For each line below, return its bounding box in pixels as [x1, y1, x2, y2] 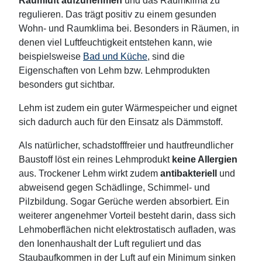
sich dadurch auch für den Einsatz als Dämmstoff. [19, 117, 225, 127]
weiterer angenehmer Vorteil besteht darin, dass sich [19, 211, 236, 221]
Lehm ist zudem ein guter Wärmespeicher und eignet [19, 103, 237, 113]
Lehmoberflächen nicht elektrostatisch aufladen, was [19, 225, 236, 235]
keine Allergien [172, 154, 237, 165]
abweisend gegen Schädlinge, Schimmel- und [19, 182, 210, 193]
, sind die [147, 51, 185, 62]
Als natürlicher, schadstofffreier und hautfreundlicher [19, 140, 233, 151]
